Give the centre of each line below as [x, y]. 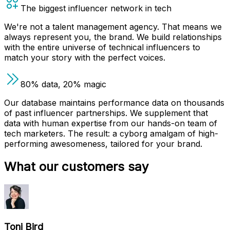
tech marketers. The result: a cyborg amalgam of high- [111, 134]
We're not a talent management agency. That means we [113, 27]
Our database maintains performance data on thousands [114, 103]
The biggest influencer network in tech [96, 8]
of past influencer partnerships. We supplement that [106, 113]
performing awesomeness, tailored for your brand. [103, 144]
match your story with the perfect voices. [85, 58]
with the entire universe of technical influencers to [102, 47]
